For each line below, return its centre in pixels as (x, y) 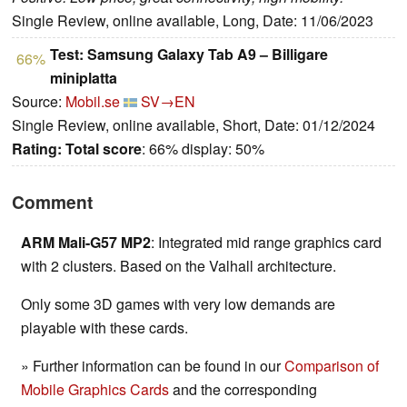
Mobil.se (93, 101)
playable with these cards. (104, 327)
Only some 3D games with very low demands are (178, 303)
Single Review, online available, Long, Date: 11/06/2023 (193, 20)
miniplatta (84, 77)
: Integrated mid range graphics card (266, 242)
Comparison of (332, 365)
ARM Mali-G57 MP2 (86, 242)
